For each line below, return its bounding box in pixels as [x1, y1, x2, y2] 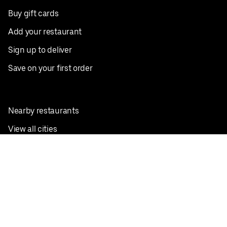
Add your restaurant [8, 26, 82, 36]
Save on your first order [8, 63, 93, 73]
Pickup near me [8, 142, 65, 152]
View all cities [8, 124, 57, 134]
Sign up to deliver [8, 45, 72, 55]
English [20, 160, 47, 170]
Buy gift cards [8, 8, 59, 18]
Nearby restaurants [8, 105, 79, 116]
